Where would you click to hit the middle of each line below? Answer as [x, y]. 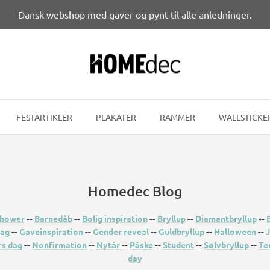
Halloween [235, 232]
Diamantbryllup [226, 218]
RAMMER [177, 117]
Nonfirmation [59, 245]
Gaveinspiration [51, 232]
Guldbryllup [181, 232]
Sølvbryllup [226, 245]
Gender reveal [121, 232]
